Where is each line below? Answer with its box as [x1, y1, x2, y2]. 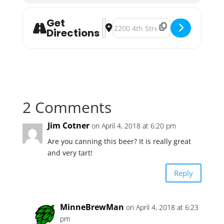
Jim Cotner [47, 120, 89, 131]
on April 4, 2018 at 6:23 [125, 202, 198, 212]
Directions [46, 26, 99, 40]
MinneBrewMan [59, 201, 124, 212]
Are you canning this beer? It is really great [47, 136, 191, 146]
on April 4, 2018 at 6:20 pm [91, 121, 176, 130]
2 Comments [22, 97, 111, 117]
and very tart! [47, 148, 92, 157]
